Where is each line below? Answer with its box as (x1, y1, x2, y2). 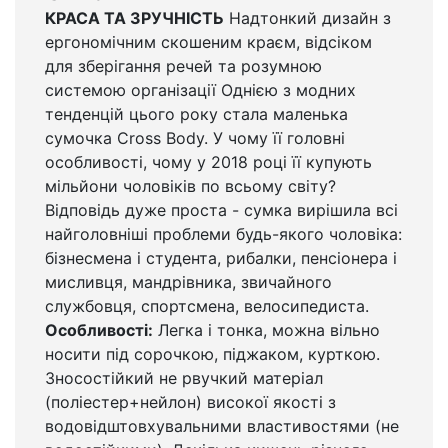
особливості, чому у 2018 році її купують (45, 152, 372, 173)
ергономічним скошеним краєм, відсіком (45, 32, 372, 53)
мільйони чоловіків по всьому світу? (45, 176, 336, 197)
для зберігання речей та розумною (45, 56, 322, 77)
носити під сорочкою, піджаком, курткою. (45, 344, 380, 365)
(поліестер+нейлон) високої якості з (45, 392, 336, 413)
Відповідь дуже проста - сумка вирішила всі (45, 200, 398, 221)
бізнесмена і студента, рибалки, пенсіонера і (45, 248, 397, 269)
